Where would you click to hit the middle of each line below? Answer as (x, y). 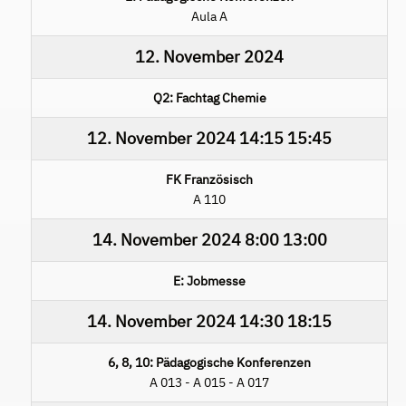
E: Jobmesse (209, 280)
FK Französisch (209, 179)
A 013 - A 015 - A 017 (209, 382)
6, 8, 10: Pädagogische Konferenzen (209, 362)
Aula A (209, 16)
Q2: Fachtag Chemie (209, 97)
